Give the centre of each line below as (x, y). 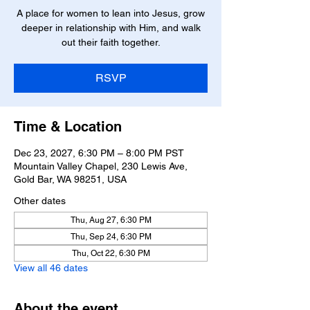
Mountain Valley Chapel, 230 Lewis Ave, (101, 166)
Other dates (40, 201)
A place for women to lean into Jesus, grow (111, 13)
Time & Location (68, 127)
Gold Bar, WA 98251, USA (70, 179)
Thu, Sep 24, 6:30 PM (111, 237)
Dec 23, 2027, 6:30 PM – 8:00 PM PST (99, 153)
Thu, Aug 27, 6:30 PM (111, 220)
